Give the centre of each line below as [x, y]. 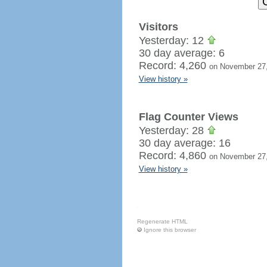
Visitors [158, 27]
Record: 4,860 [174, 156]
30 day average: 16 [184, 143]
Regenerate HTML [162, 221]
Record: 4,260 [174, 66]
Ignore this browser [170, 230]
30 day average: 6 [181, 53]
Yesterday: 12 [173, 41]
